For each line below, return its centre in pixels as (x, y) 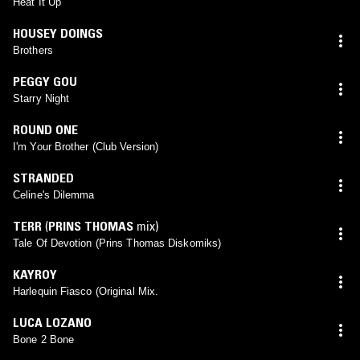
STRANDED (43, 177)
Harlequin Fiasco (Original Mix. (86, 291)
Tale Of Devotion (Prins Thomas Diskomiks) (117, 243)
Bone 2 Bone (44, 339)
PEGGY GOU (45, 81)
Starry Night (41, 98)
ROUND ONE (45, 129)
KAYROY (35, 274)
